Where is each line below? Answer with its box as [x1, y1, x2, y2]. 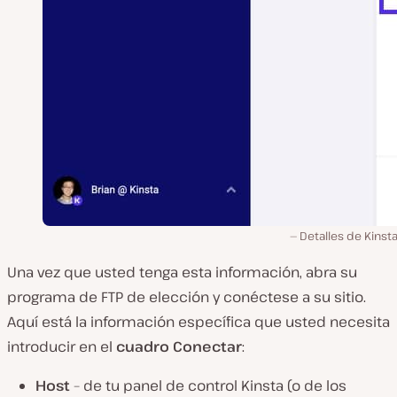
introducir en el [7, 336, 116, 356]
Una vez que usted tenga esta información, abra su [7, 261, 357, 282]
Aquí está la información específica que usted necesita [7, 311, 390, 331]
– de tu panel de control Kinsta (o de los [70, 375, 346, 395]
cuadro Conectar [116, 336, 242, 356]
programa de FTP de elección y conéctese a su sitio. [7, 286, 366, 307]
